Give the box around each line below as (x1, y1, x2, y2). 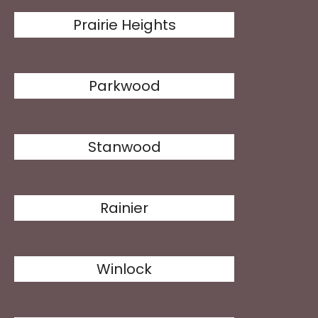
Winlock (97, 259, 153, 279)
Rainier (100, 198, 149, 218)
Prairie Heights (72, 15, 176, 35)
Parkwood (88, 76, 160, 96)
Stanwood (87, 137, 161, 157)
